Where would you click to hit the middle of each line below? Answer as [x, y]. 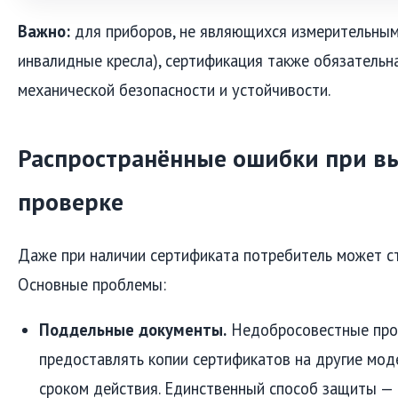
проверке [71, 202]
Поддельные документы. [133, 330]
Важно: [44, 32]
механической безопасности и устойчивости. [174, 90]
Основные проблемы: [92, 284]
